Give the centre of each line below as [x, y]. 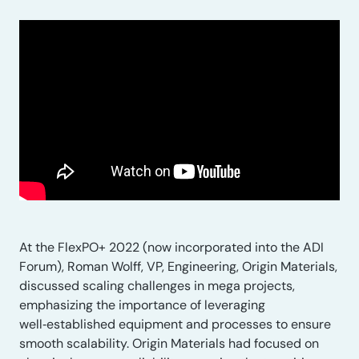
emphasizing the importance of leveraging [142, 305]
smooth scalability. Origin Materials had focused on [169, 343]
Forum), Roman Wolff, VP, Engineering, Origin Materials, [178, 266]
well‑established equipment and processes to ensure [175, 324]
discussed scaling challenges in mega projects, [157, 286]
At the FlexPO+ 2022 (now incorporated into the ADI [171, 247]
